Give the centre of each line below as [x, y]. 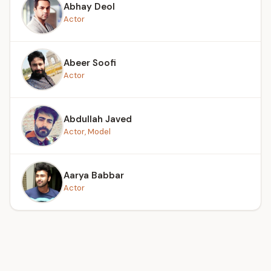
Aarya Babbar [94, 175]
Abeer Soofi [90, 63]
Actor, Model [87, 131]
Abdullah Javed [98, 119]
